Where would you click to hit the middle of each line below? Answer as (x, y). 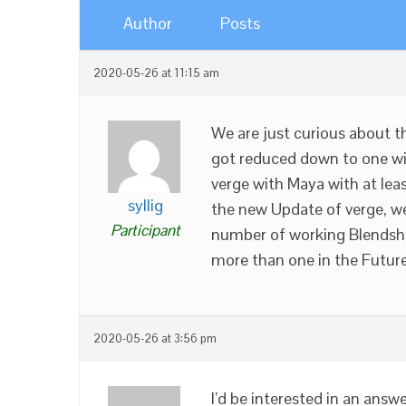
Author (148, 23)
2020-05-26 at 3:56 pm (155, 339)
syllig (145, 205)
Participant (145, 230)
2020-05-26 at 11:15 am (156, 73)
